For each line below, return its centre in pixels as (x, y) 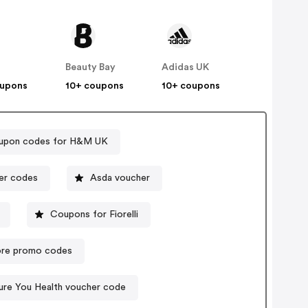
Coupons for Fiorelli (94, 214)
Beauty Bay (91, 68)
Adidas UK (186, 68)
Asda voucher (120, 178)
